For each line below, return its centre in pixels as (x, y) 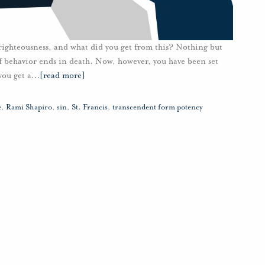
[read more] (62, 76)
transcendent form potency (158, 107)
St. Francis (90, 107)
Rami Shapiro (29, 107)
